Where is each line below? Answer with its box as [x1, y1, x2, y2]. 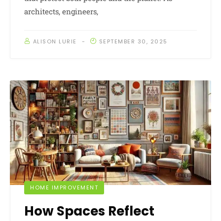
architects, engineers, [24, 6, 98, 16]
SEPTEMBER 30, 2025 [99, 37, 168, 45]
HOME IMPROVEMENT [30, 184, 98, 192]
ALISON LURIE [33, 37, 77, 45]
